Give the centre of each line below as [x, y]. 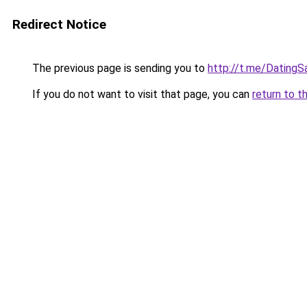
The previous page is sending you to [119, 68]
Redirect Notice [59, 24]
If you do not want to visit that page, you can [141, 94]
